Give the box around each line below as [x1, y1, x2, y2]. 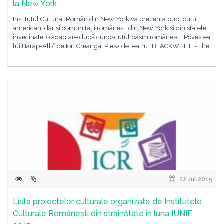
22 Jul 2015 [178, 176, 212, 183]
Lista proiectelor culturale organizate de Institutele [13, 197, 202, 206]
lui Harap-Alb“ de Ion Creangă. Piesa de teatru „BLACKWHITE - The [13, 42, 209, 50]
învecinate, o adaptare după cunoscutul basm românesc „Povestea [13, 33, 210, 41]
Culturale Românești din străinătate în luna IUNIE [13, 209, 192, 218]
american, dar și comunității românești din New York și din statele [13, 24, 206, 32]
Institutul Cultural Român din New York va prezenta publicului [13, 15, 198, 23]
